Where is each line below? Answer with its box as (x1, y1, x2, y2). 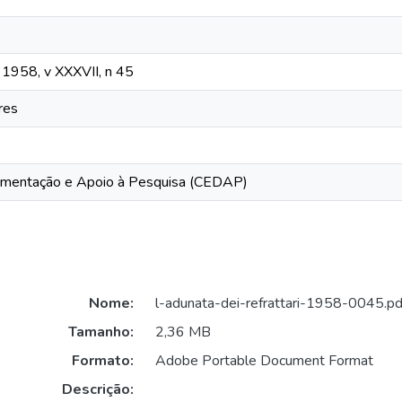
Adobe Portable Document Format (154, 351, 373, 371)
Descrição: (61, 380, 134, 400)
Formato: (71, 351, 134, 371)
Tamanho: (67, 322, 134, 343)
